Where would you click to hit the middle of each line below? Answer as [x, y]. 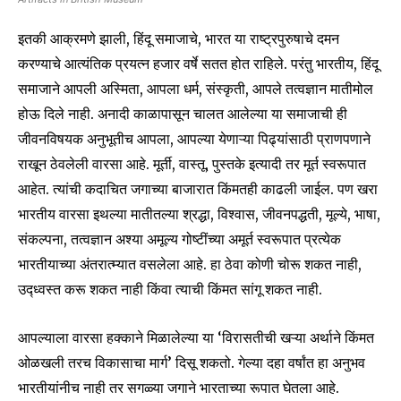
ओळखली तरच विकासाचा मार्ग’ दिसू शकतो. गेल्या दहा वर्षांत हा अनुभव [192, 363]
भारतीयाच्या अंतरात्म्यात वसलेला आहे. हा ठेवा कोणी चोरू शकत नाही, [190, 264]
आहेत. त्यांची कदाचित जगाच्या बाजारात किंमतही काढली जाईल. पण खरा [198, 189]
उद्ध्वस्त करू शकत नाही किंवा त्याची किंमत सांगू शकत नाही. [170, 290]
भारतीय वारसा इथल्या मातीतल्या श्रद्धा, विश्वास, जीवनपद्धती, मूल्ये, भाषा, [199, 214]
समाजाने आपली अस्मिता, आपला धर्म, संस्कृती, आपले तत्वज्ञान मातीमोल [196, 89]
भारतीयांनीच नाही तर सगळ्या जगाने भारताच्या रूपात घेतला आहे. [179, 388]
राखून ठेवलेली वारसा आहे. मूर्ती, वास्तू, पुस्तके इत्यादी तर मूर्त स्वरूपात [192, 164]
